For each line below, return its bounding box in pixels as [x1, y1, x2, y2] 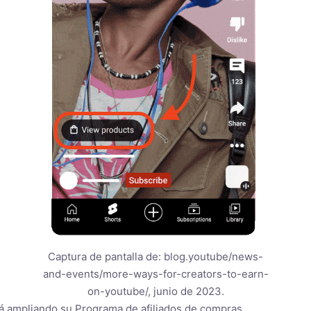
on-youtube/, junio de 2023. [87, 285, 224, 299]
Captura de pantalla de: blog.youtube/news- [48, 250, 263, 264]
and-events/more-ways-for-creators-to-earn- [42, 267, 269, 281]
